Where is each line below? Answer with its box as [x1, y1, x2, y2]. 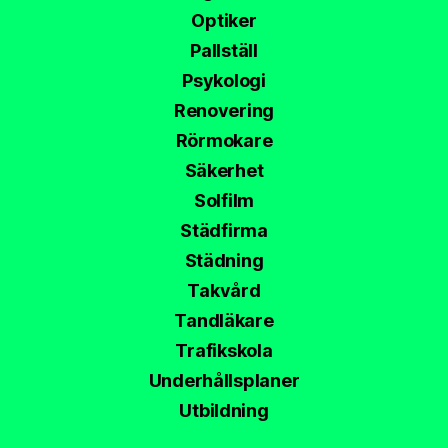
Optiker [191, 10, 257, 32]
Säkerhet [184, 160, 264, 182]
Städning [184, 250, 264, 272]
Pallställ [190, 40, 258, 62]
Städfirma [180, 220, 268, 242]
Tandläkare [174, 310, 274, 332]
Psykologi [182, 70, 266, 92]
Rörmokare [175, 130, 273, 152]
